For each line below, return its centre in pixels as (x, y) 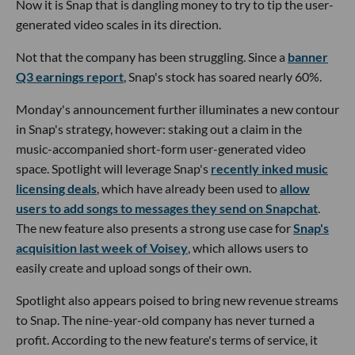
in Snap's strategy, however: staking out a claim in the (159, 128)
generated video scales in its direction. (118, 24)
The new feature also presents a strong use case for (155, 227)
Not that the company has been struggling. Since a (152, 56)
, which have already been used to (188, 188)
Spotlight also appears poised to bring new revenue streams (177, 300)
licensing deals (56, 188)
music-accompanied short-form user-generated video (161, 148)
